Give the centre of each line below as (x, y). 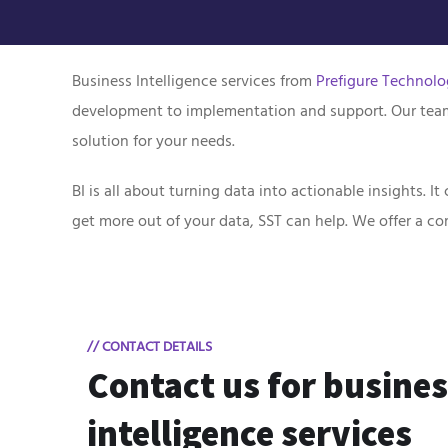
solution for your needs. (153, 141)
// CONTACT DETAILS (149, 347)
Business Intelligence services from (194, 81)
